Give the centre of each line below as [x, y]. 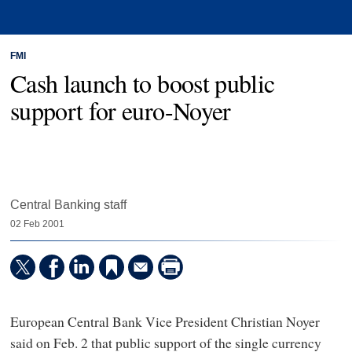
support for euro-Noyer [120, 110]
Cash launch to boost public [142, 82]
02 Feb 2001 [37, 224]
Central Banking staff [68, 205]
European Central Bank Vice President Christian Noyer [165, 322]
